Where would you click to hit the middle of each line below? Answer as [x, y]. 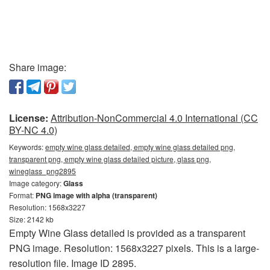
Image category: [36, 183]
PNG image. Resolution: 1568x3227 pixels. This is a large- [134, 248]
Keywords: [27, 147]
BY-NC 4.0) [33, 130]
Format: [22, 195]
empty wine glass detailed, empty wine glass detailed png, [140, 147]
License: [29, 118]
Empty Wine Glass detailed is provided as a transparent [127, 233]
